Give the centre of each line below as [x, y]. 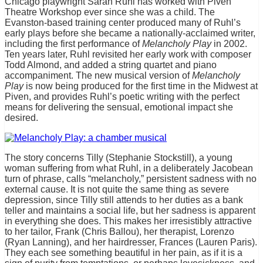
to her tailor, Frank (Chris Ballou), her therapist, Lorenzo [119, 232]
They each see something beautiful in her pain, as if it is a [124, 253]
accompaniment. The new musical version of [98, 76]
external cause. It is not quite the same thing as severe [117, 190]
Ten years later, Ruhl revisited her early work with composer [128, 55]
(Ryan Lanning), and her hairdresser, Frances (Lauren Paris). [131, 242]
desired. [21, 118]
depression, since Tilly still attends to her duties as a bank [124, 200]
